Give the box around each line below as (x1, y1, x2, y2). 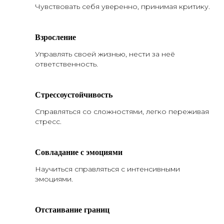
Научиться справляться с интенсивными (35, 164, 180, 173)
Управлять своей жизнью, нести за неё (35, 49, 175, 58)
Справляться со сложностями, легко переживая (35, 107, 209, 116)
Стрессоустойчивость (35, 88, 112, 100)
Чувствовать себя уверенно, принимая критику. (35, 2, 210, 11)
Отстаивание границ (35, 203, 109, 215)
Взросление (35, 31, 76, 42)
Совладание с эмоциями (35, 146, 122, 157)
